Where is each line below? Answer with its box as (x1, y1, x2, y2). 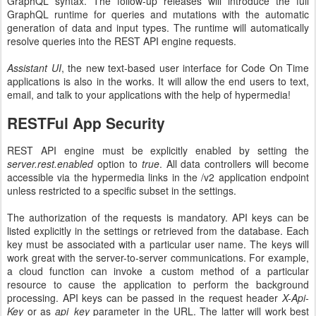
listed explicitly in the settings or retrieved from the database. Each (7, 224, 309, 238)
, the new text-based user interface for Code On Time (61, 60, 309, 75)
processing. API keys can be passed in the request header (7, 291, 279, 305)
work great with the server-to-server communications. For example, (7, 250, 309, 265)
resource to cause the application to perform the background (7, 277, 309, 292)
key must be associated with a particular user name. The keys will (7, 237, 309, 252)
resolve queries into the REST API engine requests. (7, 33, 239, 48)
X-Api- (278, 291, 310, 305)
